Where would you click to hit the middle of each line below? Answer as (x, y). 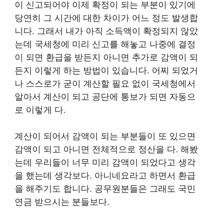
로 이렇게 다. (40, 110)
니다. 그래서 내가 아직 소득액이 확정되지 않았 (106, 31)
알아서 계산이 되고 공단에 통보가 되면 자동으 (105, 97)
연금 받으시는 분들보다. (62, 202)
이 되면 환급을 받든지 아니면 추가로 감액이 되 (106, 57)
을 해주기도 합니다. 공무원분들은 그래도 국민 (105, 189)
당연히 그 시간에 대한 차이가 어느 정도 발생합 (106, 18)
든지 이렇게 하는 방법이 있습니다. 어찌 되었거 (106, 70)
